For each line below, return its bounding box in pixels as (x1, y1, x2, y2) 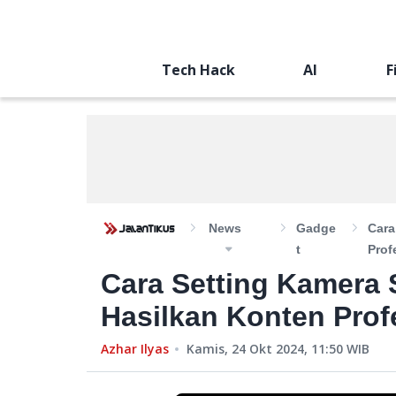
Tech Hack (161, 60, 235, 80)
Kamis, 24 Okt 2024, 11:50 (187, 340, 343, 357)
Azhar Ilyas (101, 340, 169, 357)
